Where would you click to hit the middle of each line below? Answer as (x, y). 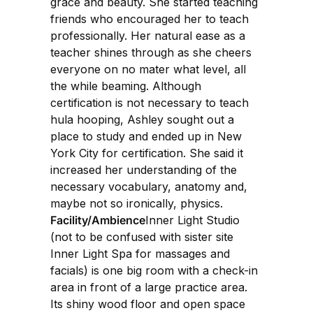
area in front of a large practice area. (149, 287)
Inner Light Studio (192, 220)
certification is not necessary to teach (150, 102)
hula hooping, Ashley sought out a (142, 119)
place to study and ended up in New (146, 136)
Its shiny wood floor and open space (148, 304)
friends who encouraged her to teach (150, 19)
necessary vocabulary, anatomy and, (149, 186)
